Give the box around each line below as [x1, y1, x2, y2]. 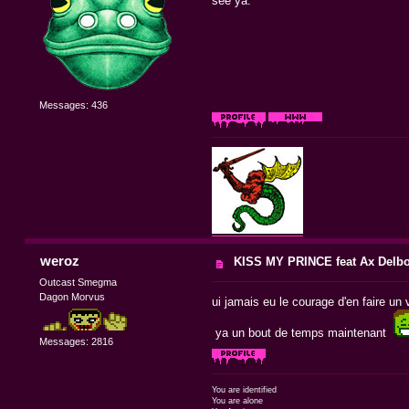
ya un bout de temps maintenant [211, 325, 393, 340]
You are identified [211, 384, 277, 394]
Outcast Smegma [39, 276, 118, 288]
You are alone [211, 395, 263, 405]
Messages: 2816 [39, 336, 114, 348]
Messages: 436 [39, 99, 109, 110]
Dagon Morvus [39, 290, 106, 302]
